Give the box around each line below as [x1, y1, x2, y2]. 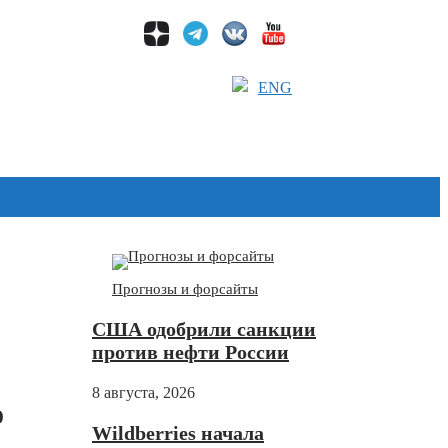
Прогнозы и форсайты [112, 281, 258, 298]
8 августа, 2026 [92, 384, 195, 402]
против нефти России [92, 341, 289, 364]
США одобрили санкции [92, 318, 316, 341]
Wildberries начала [92, 422, 264, 445]
